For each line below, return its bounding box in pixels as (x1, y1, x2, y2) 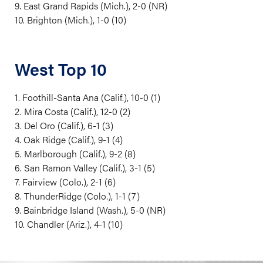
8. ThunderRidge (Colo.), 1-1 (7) (15, 189, 140, 203)
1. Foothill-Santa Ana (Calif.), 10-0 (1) (15, 90, 160, 104)
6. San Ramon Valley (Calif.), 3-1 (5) (15, 161, 155, 174)
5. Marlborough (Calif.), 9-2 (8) (15, 147, 136, 160)
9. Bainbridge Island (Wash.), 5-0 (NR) (15, 203, 166, 217)
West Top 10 (15, 57, 107, 80)
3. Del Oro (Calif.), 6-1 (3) (15, 119, 113, 132)
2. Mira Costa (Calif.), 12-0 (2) (15, 104, 130, 118)
